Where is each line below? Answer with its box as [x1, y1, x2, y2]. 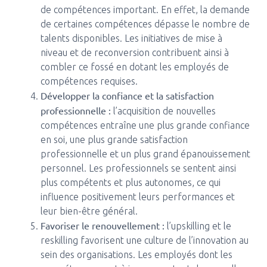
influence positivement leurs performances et [40, 191, 235, 202]
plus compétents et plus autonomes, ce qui [40, 177, 221, 188]
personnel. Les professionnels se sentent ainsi [40, 163, 236, 173]
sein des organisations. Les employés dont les [40, 249, 232, 260]
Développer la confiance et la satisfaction [40, 89, 214, 101]
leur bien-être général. [40, 206, 138, 216]
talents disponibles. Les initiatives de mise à [40, 33, 222, 44]
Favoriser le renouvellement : [40, 219, 164, 231]
